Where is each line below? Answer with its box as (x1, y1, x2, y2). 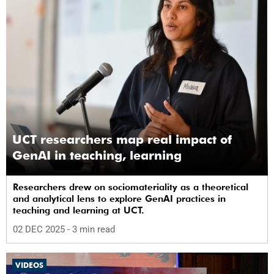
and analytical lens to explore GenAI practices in (13, 193, 226, 204)
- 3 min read (67, 224, 115, 235)
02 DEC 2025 (13, 224, 67, 235)
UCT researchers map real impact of (12, 131, 232, 147)
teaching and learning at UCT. (13, 204, 144, 216)
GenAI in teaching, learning (12, 147, 182, 163)
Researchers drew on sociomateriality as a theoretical (13, 181, 248, 193)
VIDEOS (15, 261, 43, 270)
